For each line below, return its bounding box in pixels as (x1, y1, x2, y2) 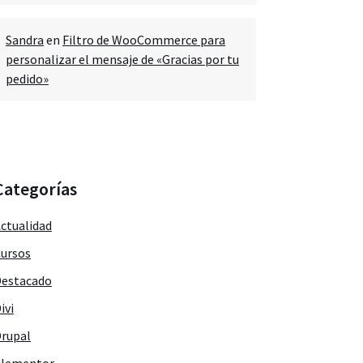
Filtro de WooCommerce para (62, 32, 225, 48)
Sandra (6, 32, 44, 48)
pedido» (6, 70, 49, 87)
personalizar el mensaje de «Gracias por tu (6, 51, 239, 67)
